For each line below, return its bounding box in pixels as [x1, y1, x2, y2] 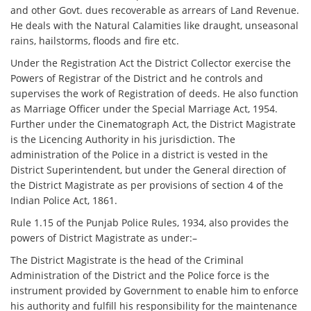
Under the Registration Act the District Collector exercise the [10, 56, 292, 70]
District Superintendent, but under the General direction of [10, 163, 287, 177]
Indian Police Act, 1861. [10, 194, 118, 208]
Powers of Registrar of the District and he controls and [10, 72, 264, 85]
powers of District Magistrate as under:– [10, 231, 198, 245]
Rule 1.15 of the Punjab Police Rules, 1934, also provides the [10, 216, 289, 230]
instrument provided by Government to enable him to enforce [10, 284, 299, 298]
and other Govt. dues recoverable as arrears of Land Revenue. [10, 3, 300, 17]
